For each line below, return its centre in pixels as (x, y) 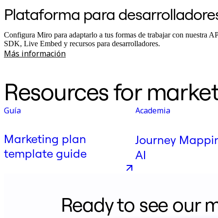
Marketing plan (45, 139)
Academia (153, 111)
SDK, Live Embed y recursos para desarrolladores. (82, 44)
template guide (45, 153)
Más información (35, 54)
